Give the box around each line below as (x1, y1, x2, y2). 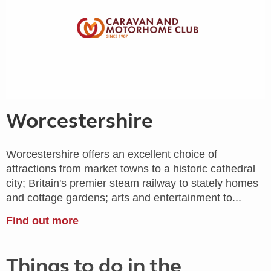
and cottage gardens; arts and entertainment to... (6, 192, 241, 204)
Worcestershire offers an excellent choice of (6, 148, 217, 160)
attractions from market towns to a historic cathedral (6, 163, 255, 175)
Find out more (6, 215, 79, 227)
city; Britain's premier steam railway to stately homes (6, 177, 258, 189)
